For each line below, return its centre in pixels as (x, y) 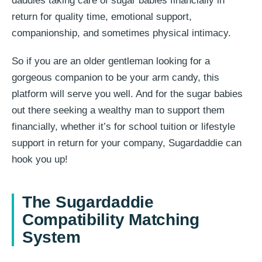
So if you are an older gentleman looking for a (111, 61)
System (51, 237)
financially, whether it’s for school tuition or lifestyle (123, 127)
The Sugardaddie (88, 202)
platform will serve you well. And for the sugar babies (127, 94)
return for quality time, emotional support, (102, 17)
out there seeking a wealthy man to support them (118, 111)
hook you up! (40, 160)
